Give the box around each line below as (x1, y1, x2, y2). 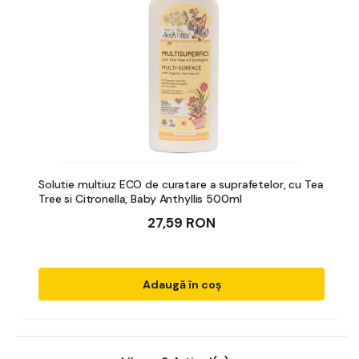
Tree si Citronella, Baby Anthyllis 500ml (38, 191, 242, 206)
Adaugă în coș (142, 276, 221, 292)
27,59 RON (147, 213, 216, 232)
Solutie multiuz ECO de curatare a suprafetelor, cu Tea (38, 176, 324, 192)
